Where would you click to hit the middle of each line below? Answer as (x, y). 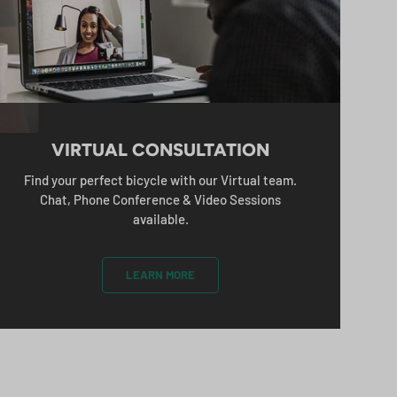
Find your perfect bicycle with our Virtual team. (161, 180)
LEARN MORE (161, 275)
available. (160, 219)
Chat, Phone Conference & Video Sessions (161, 200)
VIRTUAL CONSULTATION (161, 150)
